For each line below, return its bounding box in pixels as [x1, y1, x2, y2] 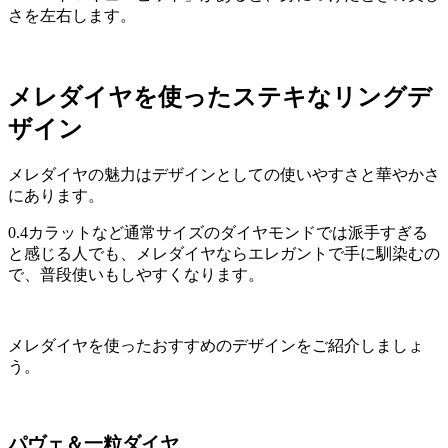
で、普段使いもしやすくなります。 [8, 266, 264, 284]
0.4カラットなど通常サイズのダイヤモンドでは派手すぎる [8, 224, 428, 242]
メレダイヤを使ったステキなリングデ [8, 84, 432, 111]
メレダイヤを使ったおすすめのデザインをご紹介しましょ [8, 337, 424, 355]
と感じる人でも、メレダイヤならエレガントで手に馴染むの [8, 245, 440, 263]
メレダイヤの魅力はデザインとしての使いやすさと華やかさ [8, 166, 440, 184]
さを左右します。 [8, 7, 136, 25]
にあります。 [8, 187, 104, 205]
